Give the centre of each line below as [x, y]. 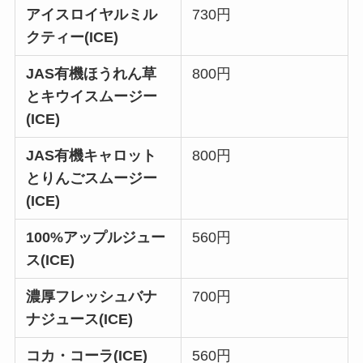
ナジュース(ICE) [80, 319]
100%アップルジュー [96, 237]
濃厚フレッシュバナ [92, 296]
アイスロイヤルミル [92, 14]
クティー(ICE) [73, 37]
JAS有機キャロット [92, 155]
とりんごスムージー [92, 178]
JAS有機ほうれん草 [92, 73]
